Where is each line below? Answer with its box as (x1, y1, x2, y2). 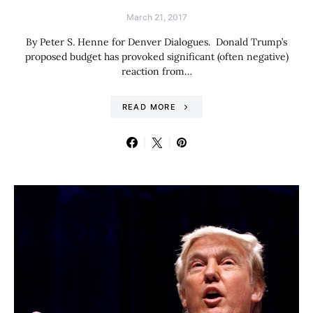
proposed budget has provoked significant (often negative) (24, 50, 289, 63)
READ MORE (122, 102, 176, 112)
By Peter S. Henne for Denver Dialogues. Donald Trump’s (26, 36, 287, 48)
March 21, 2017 (126, 12, 187, 22)
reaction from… (121, 65, 192, 78)
